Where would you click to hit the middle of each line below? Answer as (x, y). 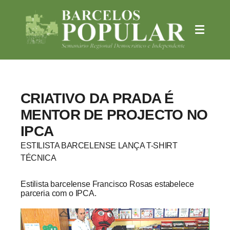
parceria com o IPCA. (59, 193)
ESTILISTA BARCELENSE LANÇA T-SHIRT (99, 145)
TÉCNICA (39, 158)
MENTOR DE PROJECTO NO (114, 114)
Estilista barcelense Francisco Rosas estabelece (107, 184)
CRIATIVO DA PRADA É (97, 98)
